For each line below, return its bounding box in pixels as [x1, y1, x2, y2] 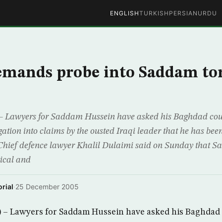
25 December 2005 [15, 182, 79, 191]
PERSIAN [168, 9, 198, 17]
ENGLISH [110, 9, 139, 17]
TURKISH [139, 9, 169, 17]
